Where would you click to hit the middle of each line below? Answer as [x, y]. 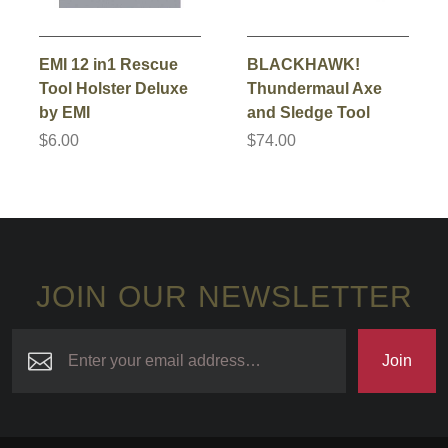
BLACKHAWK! [303, 64]
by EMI [64, 112]
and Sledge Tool [308, 112]
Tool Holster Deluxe [113, 88]
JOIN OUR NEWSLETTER [224, 296]
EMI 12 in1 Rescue [108, 64]
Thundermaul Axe [314, 88]
